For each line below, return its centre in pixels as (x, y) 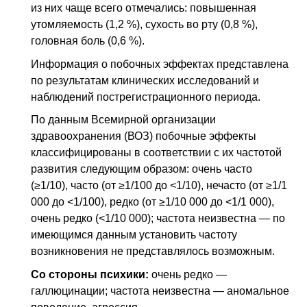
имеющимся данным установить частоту (134, 235)
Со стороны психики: (91, 274)
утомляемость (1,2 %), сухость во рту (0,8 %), (144, 24)
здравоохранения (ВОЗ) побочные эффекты (144, 136)
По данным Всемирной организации (123, 120)
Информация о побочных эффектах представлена (160, 64)
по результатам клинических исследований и (145, 80)
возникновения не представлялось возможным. (153, 251)
